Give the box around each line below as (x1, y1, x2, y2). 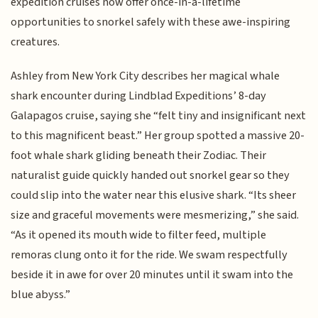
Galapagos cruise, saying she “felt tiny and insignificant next (11, 107, 307, 125)
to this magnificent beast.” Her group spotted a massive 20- (11, 127, 305, 145)
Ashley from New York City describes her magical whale (11, 67, 280, 85)
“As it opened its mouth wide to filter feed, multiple (11, 226, 267, 244)
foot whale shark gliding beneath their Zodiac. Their (11, 147, 267, 165)
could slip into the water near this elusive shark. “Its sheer (11, 187, 297, 204)
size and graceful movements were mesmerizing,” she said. (11, 207, 300, 224)
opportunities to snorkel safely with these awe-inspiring (11, 13, 291, 31)
